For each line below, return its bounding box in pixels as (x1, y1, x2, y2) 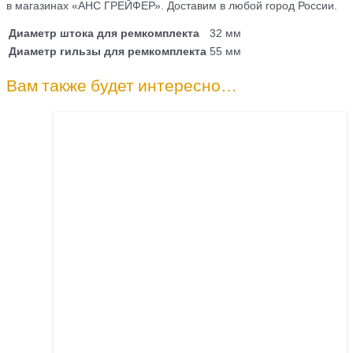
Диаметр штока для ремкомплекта (9, 25, 199, 41)
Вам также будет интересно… (6, 74, 237, 97)
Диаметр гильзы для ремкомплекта (9, 43, 206, 59)
